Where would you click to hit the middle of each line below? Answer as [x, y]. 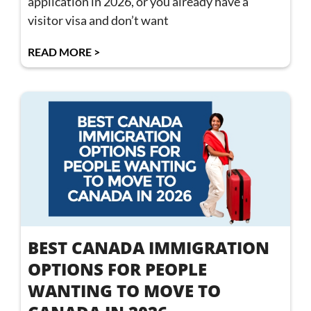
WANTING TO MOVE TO [124, 291]
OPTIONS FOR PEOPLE [117, 269]
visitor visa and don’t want [98, 20]
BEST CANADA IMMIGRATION [149, 248]
